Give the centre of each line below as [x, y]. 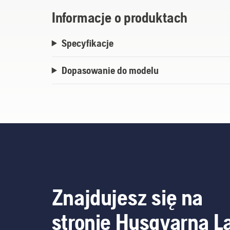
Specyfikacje [87, 43]
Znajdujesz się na [127, 197]
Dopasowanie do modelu [110, 70]
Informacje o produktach [120, 18]
